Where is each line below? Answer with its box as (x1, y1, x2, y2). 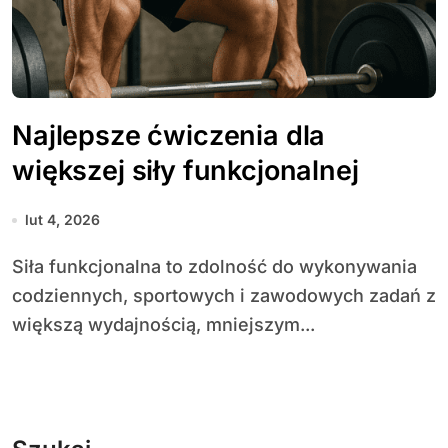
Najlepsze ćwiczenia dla (12, 119, 326, 152)
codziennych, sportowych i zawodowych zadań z (12, 285, 436, 306)
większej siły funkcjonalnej (12, 154, 359, 187)
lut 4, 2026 (25, 211, 100, 228)
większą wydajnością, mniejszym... (12, 314, 315, 335)
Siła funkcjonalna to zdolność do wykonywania (12, 256, 24, 277)
